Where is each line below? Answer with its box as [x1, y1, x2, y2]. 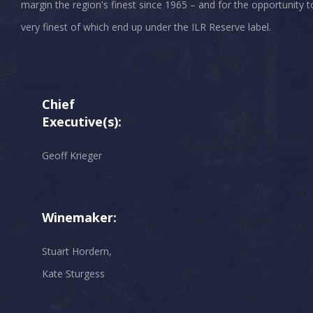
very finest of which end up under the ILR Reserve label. [21, 20, 271, 34]
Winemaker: [42, 208, 117, 226]
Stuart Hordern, [42, 244, 112, 258]
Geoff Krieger [42, 148, 102, 162]
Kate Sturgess [42, 266, 105, 280]
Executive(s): [42, 112, 122, 130]
